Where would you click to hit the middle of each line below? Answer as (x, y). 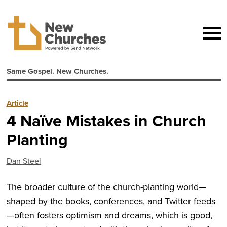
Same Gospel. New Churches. (57, 72)
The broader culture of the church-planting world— (106, 187)
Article (17, 104)
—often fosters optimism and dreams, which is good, (109, 216)
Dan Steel (24, 161)
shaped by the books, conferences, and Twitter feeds (111, 201)
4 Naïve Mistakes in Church (106, 121)
